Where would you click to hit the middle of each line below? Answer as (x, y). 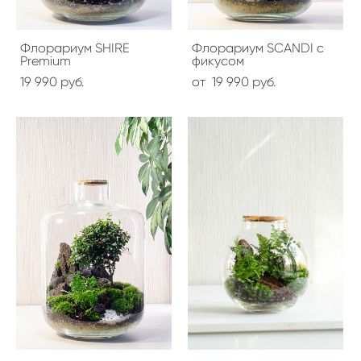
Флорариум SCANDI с (258, 48)
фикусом (218, 60)
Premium (46, 60)
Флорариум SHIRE (75, 48)
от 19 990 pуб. (234, 81)
